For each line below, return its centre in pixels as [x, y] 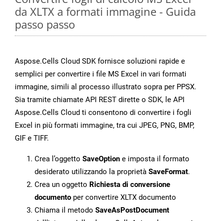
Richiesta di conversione [130, 185]
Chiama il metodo [65, 210]
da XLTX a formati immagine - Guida [105, 12]
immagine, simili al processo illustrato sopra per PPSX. [106, 87]
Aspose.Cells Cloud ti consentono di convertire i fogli [103, 113]
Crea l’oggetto [58, 159]
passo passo [45, 24]
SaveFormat [168, 172]
